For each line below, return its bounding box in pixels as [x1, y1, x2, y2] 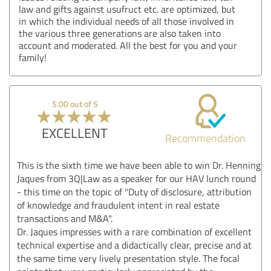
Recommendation [165, 130, 246, 145]
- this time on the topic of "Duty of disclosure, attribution [17, 184, 252, 198]
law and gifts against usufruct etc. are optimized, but [19, 2, 235, 16]
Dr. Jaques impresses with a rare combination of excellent [17, 224, 252, 238]
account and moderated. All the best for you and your [19, 38, 237, 52]
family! [19, 50, 47, 64]
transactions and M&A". [17, 211, 113, 225]
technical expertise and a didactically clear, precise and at [17, 238, 252, 252]
